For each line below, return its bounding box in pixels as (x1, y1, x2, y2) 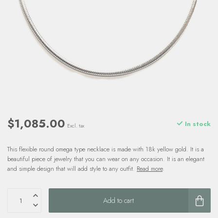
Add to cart (103, 195, 134, 205)
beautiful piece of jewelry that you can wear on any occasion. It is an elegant (7, 154, 204, 163)
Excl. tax (67, 122, 84, 129)
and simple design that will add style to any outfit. (7, 164, 137, 173)
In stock (183, 119, 211, 128)
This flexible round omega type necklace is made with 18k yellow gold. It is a (7, 145, 204, 154)
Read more (137, 164, 163, 173)
